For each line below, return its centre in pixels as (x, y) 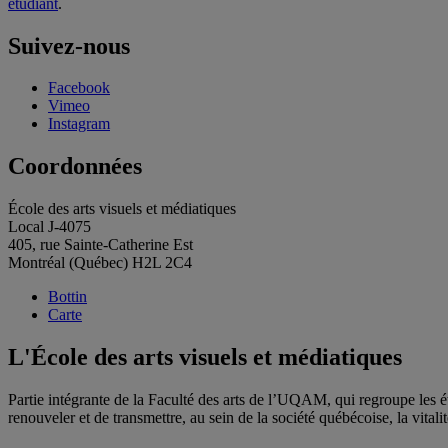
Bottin (67, 297)
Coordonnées (75, 166)
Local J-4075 (49, 227)
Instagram (79, 124)
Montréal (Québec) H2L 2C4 (100, 263)
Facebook (79, 88)
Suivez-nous (69, 45)
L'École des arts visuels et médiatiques (205, 357)
